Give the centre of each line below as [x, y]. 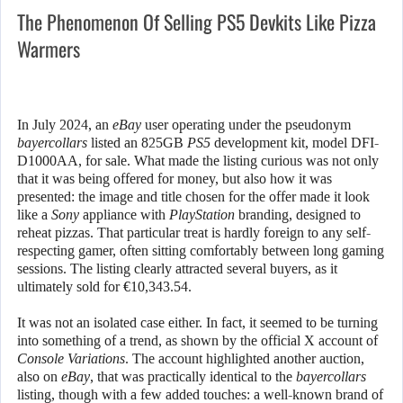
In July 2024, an [65, 125]
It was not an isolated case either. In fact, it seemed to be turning [197, 323]
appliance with [124, 215]
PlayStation [202, 215]
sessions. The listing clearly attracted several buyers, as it [177, 269]
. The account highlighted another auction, [245, 359]
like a [34, 215]
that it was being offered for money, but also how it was [175, 179]
